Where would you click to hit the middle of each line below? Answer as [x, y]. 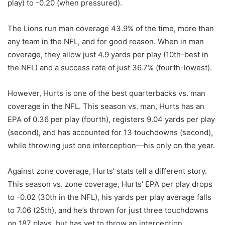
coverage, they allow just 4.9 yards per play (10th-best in [108, 55]
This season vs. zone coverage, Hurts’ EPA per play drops [110, 184]
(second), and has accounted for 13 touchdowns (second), [110, 133]
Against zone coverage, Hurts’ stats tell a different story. [107, 171]
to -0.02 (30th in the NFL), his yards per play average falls [109, 197]
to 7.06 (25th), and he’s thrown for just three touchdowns [108, 210]
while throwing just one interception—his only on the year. [111, 146]
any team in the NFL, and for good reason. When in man [106, 42]
